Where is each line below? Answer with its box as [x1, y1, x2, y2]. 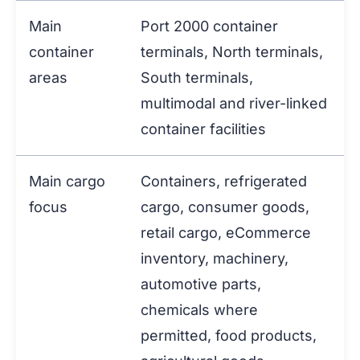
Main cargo [29, 173, 105, 190]
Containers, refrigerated [141, 173, 307, 190]
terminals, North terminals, [141, 43, 323, 61]
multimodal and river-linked [141, 95, 327, 112]
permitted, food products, [141, 327, 317, 345]
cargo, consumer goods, [141, 198, 309, 216]
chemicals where [141, 301, 258, 319]
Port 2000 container [141, 18, 278, 35]
